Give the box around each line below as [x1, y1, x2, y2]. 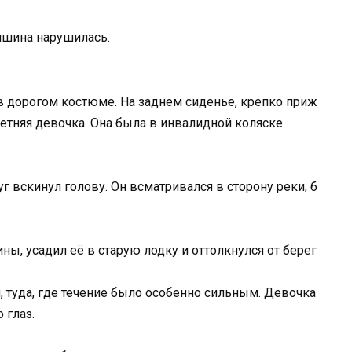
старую [98, 243, 144, 258]
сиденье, [185, 93, 240, 109]
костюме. [61, 93, 120, 109]
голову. [64, 178, 111, 194]
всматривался [130, 178, 216, 194]
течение [61, 285, 111, 300]
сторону [227, 178, 277, 194]
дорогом [7, 93, 61, 109]
